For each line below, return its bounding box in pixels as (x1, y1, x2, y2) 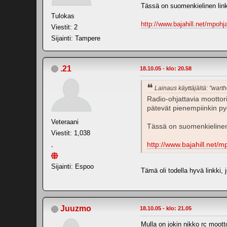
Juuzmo (60, 204, 91, 213)
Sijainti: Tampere (51, 34, 100, 42)
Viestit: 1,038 (51, 129, 90, 137)
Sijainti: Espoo (51, 162, 94, 170)
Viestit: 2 (51, 23, 78, 31)
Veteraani (51, 118, 79, 126)
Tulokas (51, 12, 74, 20)
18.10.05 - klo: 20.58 (140, 65, 192, 71)
